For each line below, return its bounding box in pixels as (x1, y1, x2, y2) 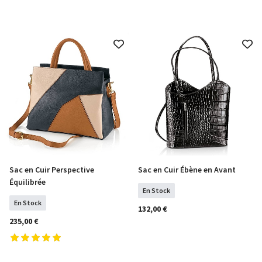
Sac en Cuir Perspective (9, 164, 94, 175)
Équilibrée (9, 177, 46, 187)
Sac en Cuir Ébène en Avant (138, 164, 236, 175)
